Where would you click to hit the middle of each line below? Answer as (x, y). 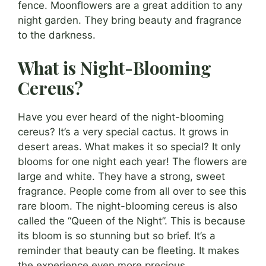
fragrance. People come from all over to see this (132, 191)
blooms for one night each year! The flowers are (132, 162)
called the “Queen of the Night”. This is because (132, 221)
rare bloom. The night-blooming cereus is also (128, 206)
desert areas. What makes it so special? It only (129, 147)
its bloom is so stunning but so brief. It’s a (117, 236)
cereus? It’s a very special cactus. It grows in (123, 132)
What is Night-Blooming (115, 68)
